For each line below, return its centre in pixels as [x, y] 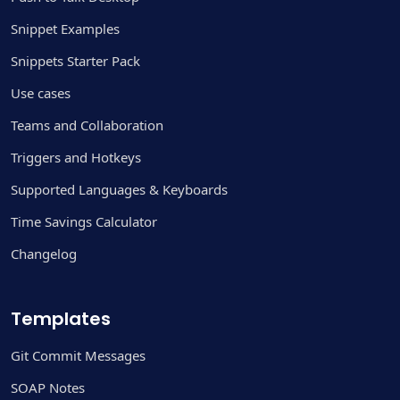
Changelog [44, 253]
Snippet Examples [65, 28]
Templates [61, 318]
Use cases [41, 92]
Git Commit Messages [78, 355]
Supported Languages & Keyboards [119, 189]
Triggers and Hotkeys [76, 157]
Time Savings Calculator [84, 221]
